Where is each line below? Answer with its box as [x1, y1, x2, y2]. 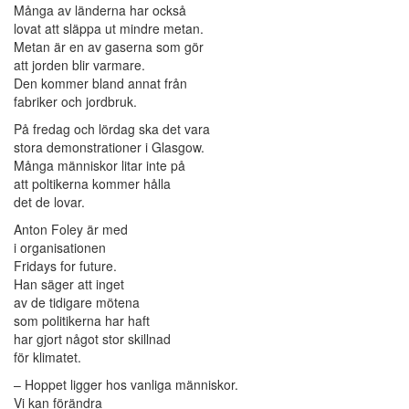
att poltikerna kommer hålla [14, 174, 171, 194]
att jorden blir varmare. [14, 56, 145, 75]
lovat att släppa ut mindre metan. [14, 19, 204, 38]
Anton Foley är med [14, 220, 128, 239]
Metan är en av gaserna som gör [14, 37, 204, 57]
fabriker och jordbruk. [14, 92, 137, 111]
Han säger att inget [14, 275, 124, 294]
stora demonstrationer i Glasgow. [14, 138, 204, 157]
